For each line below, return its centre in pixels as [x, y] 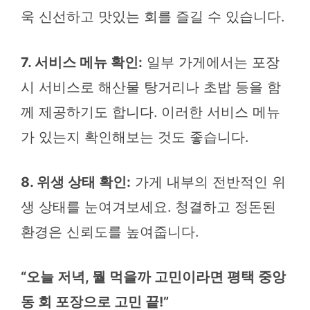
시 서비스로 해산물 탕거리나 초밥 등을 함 [151, 87]
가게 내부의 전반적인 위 [208, 182]
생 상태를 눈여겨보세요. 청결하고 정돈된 [148, 207]
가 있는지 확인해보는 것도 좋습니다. [135, 137]
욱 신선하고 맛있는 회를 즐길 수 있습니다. [153, 17]
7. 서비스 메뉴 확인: [82, 62]
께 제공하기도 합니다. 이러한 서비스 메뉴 [151, 112]
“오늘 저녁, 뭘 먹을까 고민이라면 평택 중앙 [153, 277]
